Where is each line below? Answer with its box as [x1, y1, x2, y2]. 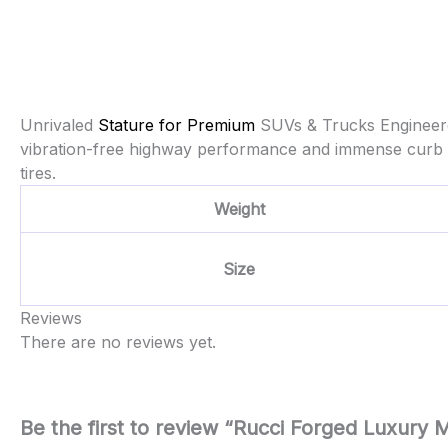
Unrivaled [20, 115, 98, 136]
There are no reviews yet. [20, 332, 216, 353]
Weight [213, 199, 265, 220]
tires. [20, 163, 56, 184]
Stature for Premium [98, 115, 255, 136]
